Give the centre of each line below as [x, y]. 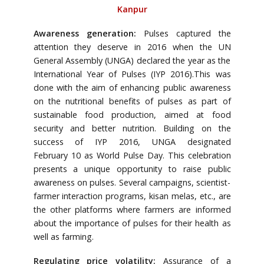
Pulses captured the [187, 33]
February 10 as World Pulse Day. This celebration [132, 155]
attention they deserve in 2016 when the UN [132, 47]
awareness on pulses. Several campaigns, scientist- [132, 182]
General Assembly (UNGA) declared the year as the [132, 60]
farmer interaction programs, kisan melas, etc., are [132, 196]
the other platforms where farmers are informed [132, 209]
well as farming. [63, 236]
